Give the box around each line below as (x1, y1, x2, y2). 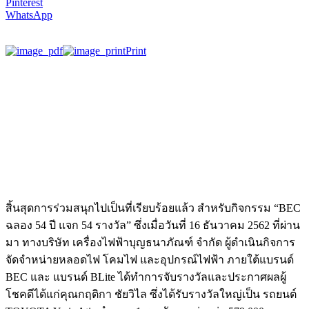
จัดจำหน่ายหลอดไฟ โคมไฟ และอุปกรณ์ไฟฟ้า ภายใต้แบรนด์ (6, 253, 294, 266)
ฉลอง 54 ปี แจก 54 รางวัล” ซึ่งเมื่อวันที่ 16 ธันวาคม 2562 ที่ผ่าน (6, 219, 300, 231)
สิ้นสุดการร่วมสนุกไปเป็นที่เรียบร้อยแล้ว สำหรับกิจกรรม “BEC (6, 201, 301, 214)
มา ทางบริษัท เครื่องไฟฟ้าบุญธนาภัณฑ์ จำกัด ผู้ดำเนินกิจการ (6, 236, 295, 248)
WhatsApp (6, 8, 52, 21)
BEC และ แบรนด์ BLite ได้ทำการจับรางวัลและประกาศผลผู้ (6, 270, 286, 283)
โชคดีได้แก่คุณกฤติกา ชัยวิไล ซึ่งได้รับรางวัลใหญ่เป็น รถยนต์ (6, 288, 297, 300)
